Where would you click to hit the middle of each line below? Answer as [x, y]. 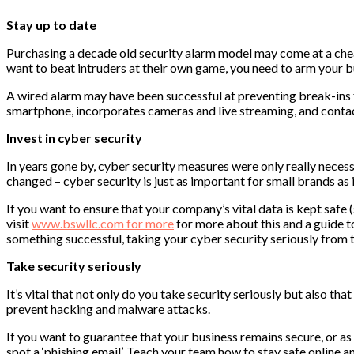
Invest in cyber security [74, 137]
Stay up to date [51, 24]
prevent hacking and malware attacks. [108, 308]
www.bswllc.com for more [103, 223]
